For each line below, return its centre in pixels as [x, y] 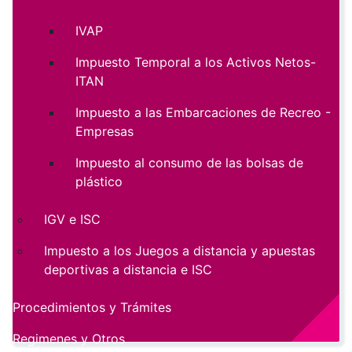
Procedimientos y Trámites [92, 308]
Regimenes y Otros [69, 339]
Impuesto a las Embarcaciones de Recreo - [203, 113]
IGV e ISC [72, 220]
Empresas [104, 132]
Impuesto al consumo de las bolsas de [189, 163]
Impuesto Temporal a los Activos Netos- [196, 62]
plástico [99, 182]
